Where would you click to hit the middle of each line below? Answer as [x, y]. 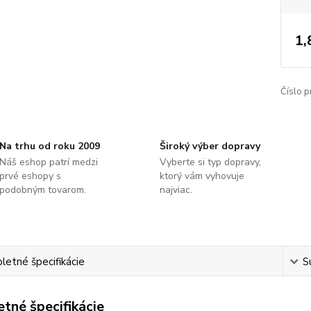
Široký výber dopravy [210, 146]
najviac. [176, 190]
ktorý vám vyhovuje [202, 176]
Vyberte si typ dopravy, [210, 162]
